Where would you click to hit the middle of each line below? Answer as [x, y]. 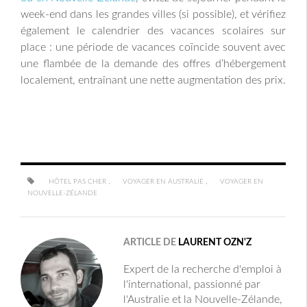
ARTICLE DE [151, 243]
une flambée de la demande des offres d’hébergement [153, 64]
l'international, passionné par [192, 285]
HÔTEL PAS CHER [77, 182]
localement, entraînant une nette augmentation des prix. [153, 81]
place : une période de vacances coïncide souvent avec [153, 48]
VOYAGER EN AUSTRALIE [163, 182]
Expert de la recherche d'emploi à [202, 270]
